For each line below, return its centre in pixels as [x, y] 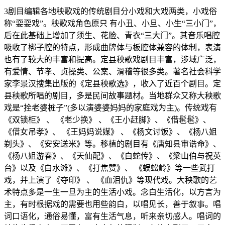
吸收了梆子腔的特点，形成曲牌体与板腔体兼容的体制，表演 [113, 48]
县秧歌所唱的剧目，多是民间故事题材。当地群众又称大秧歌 [113, 96]
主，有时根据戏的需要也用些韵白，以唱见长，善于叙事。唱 [113, 204]
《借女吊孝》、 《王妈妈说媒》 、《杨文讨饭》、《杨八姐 [110, 132]
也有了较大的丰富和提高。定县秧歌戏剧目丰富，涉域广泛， [113, 60]
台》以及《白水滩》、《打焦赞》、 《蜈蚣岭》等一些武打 [109, 168]
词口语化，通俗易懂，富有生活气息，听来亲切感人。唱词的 [113, 216]
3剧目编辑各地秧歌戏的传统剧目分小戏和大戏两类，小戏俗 [110, 12]
